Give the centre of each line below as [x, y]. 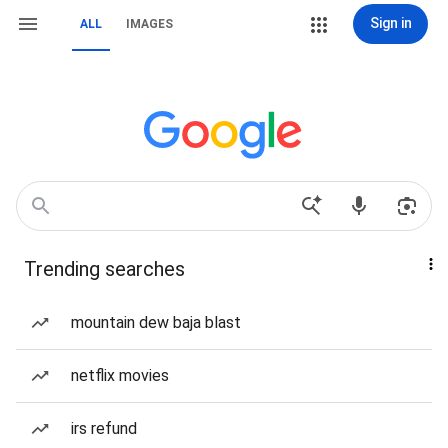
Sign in [390, 23]
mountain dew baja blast [156, 322]
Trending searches [104, 269]
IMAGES [149, 24]
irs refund [104, 428]
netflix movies [120, 375]
